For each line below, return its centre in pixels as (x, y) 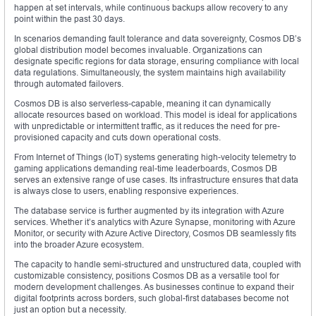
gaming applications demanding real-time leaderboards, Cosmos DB (146, 169)
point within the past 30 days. (69, 19)
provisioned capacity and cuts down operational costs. (117, 138)
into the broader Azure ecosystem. (79, 245)
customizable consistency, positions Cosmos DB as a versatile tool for (147, 276)
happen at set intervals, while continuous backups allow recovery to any (151, 8)
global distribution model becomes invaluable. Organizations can (138, 50)
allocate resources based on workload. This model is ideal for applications (156, 115)
